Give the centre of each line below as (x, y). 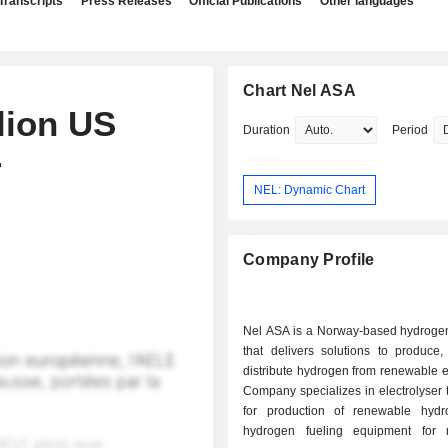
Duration (267, 130)
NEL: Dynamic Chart (310, 189)
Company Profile (309, 260)
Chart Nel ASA (299, 90)
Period (410, 130)
